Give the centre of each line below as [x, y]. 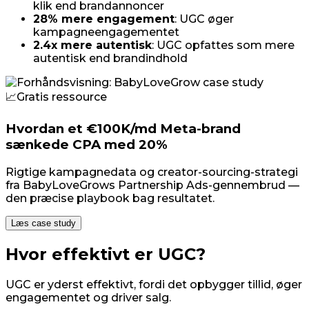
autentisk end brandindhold [110, 59]
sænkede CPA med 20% [87, 145]
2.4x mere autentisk [92, 46]
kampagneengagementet [106, 32]
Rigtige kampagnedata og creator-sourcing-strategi [152, 172]
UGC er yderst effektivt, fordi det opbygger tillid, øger [154, 284]
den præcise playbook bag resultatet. [110, 198]
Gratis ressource [62, 97]
